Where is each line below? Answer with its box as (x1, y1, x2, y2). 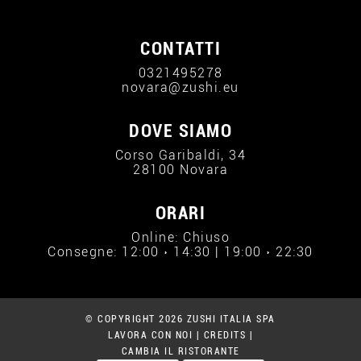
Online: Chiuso (131, 230, 230, 245)
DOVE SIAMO (129, 121, 232, 141)
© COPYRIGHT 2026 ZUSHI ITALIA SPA (85, 313, 276, 325)
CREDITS (203, 330, 246, 341)
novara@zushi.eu (122, 80, 239, 95)
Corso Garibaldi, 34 (114, 147, 247, 163)
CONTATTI (140, 39, 221, 59)
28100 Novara (133, 162, 228, 177)
